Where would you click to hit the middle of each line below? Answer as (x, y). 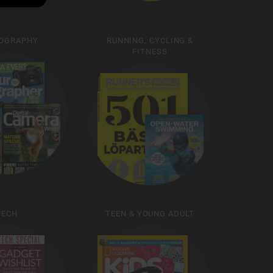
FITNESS (150, 52)
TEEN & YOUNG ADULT (150, 214)
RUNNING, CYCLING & (150, 41)
